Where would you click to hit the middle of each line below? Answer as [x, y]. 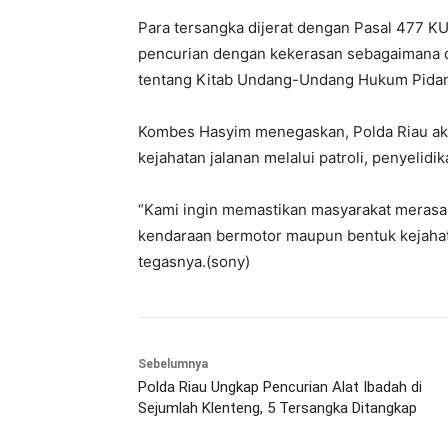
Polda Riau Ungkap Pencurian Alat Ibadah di [280, 387]
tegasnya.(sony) [194, 262]
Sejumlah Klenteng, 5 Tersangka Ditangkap [277, 408]
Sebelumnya [173, 364]
